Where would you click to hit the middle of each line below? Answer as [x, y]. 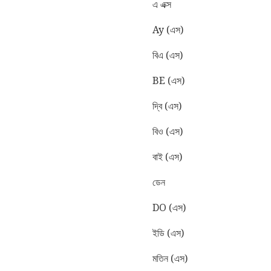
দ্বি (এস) [167, 106]
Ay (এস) [168, 30]
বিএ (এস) [168, 55]
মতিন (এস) [170, 258]
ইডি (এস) [168, 233]
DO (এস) [169, 207]
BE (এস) [168, 80]
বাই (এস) [167, 157]
